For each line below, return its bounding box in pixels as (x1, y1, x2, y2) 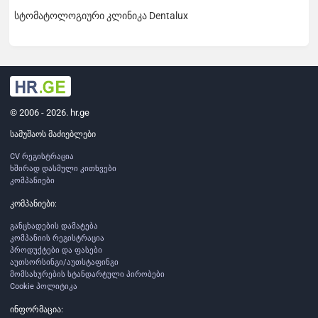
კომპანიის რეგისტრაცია (10, 234, 104, 243)
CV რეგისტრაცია (10, 152, 74, 162)
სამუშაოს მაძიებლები (10, 128, 96, 139)
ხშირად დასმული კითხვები (10, 164, 116, 174)
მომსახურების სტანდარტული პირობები (10, 270, 165, 280)
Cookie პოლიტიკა (10, 282, 77, 292)
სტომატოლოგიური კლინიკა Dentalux (14, 10, 189, 22)
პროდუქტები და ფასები (10, 246, 102, 256)
